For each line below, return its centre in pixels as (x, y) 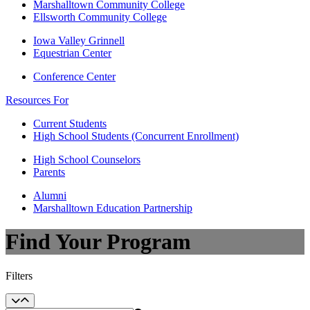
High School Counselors (87, 159)
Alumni (50, 195)
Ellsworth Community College (100, 17)
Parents (49, 172)
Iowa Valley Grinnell (79, 40)
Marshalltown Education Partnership (113, 208)
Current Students (70, 124)
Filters (19, 275)
